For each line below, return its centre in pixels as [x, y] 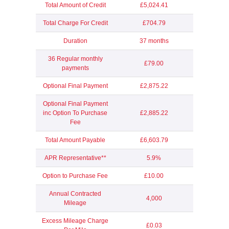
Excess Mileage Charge [75, 221]
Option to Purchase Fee [75, 176]
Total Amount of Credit [75, 5]
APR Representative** [75, 158]
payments [75, 68]
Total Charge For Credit [75, 23]
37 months [154, 41]
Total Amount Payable [75, 140]
